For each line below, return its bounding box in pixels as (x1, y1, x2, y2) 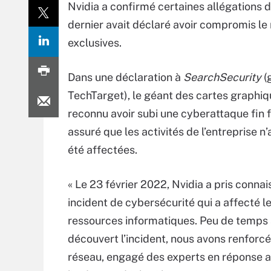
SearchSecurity (183, 71, 261, 83)
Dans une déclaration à (68, 71, 183, 83)
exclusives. (68, 36, 122, 49)
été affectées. (68, 143, 137, 156)
